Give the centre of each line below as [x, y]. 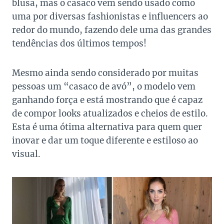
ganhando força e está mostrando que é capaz [107, 100]
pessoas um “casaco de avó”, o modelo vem [104, 86]
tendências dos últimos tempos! [79, 43]
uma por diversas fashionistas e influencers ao [110, 16]
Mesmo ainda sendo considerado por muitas [105, 73]
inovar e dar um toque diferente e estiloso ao [105, 140]
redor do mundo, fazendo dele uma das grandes [112, 30]
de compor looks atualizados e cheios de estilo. [110, 113]
